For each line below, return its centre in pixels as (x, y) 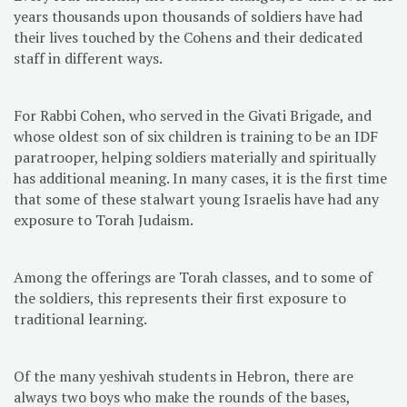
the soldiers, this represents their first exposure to (180, 298)
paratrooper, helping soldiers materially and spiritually (195, 157)
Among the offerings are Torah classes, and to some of (193, 277)
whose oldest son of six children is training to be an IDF (196, 136)
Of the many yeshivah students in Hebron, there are (184, 376)
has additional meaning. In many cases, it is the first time (200, 178)
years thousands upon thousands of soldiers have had (188, 16)
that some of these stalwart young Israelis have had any (196, 199)
